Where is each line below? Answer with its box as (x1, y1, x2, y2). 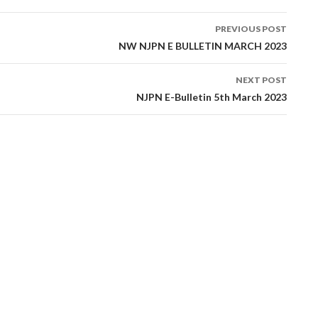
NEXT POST (236, 74, 287, 85)
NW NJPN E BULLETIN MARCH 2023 (119, 39, 287, 52)
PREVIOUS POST (215, 23, 287, 34)
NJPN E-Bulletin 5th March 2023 (136, 90, 287, 103)
